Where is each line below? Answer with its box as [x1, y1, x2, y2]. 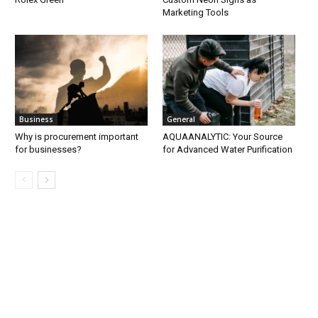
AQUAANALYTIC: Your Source [163, 131, 283, 143]
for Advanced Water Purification [163, 144, 293, 155]
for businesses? [15, 144, 82, 155]
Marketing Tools [163, 6, 229, 18]
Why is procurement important [15, 131, 139, 143]
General [167, 114, 196, 125]
